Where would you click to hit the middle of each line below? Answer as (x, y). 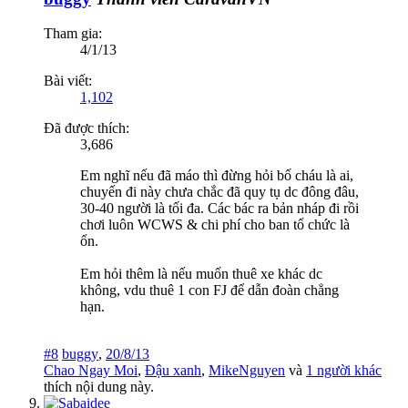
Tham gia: (73, 34)
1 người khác (344, 371)
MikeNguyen (247, 371)
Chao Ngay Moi (91, 371)
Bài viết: (68, 81)
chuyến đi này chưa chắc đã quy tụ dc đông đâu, (219, 192)
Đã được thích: (87, 128)
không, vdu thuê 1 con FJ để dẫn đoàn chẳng (209, 291)
